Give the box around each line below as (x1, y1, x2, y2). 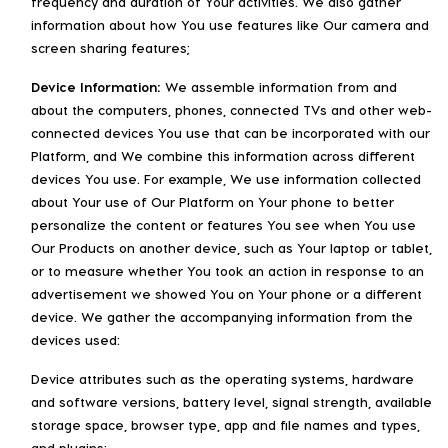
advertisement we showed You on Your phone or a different (31, 285, 422, 301)
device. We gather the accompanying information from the (31, 308, 413, 324)
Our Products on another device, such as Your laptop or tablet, (31, 239, 432, 255)
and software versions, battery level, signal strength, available (31, 393, 432, 409)
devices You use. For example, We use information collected (31, 170, 421, 186)
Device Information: (31, 78, 161, 94)
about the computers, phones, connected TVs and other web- (31, 101, 432, 117)
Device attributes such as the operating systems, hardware (31, 370, 414, 386)
